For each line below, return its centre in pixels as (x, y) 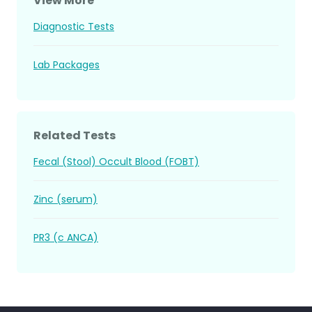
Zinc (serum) (65, 200)
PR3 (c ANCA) (66, 237)
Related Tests (75, 135)
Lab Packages (67, 64)
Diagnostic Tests (74, 27)
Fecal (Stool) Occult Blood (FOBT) (116, 162)
